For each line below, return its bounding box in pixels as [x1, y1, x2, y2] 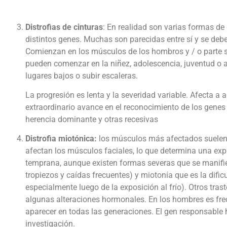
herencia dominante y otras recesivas [25, 115, 158, 125]
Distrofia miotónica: [25, 134, 97, 144]
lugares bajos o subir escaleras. [25, 70, 138, 81]
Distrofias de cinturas [25, 22, 103, 32]
